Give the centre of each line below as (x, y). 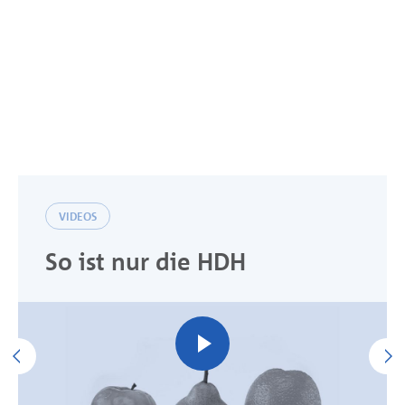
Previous (64, 350)
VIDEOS (78, 217)
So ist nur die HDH (146, 261)
